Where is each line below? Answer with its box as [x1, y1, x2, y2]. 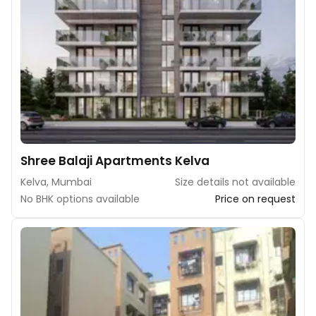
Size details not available [175, 175, 296, 189]
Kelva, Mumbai [20, 175, 92, 189]
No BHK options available [20, 192, 140, 206]
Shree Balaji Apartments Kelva [20, 152, 209, 169]
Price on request [215, 192, 296, 206]
